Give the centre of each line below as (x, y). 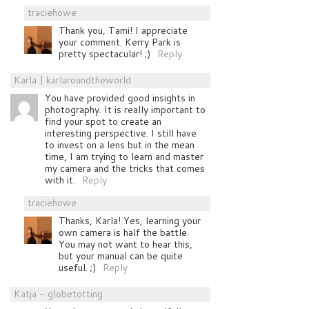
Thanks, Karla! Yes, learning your (130, 221)
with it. (60, 180)
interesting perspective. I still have (121, 133)
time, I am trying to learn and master (124, 157)
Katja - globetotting (58, 294)
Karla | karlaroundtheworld (72, 80)
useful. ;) (77, 268)
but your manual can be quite (121, 256)
